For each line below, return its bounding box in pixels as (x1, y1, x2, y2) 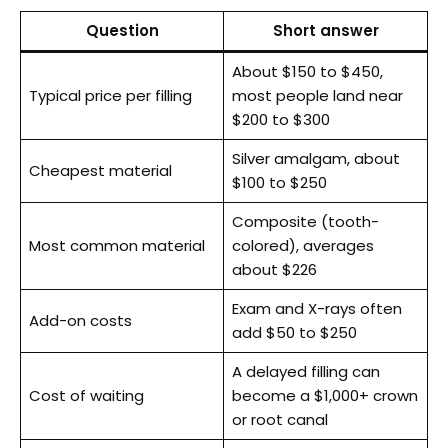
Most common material (28, 234, 205, 256)
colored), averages (231, 234, 374, 256)
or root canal (231, 408, 328, 430)
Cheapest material (28, 159, 172, 181)
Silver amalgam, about (231, 147, 400, 169)
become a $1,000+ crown (231, 384, 418, 406)
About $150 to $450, (231, 60, 383, 82)
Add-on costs (28, 309, 132, 331)
